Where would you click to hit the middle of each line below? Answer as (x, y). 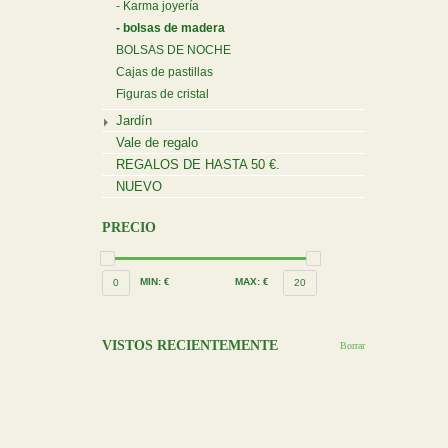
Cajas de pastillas (164, 72)
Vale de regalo (157, 142)
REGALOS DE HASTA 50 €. (198, 164)
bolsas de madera (174, 28)
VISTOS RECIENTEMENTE (190, 345)
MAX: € (251, 281)
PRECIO (129, 227)
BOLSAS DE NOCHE (173, 50)
